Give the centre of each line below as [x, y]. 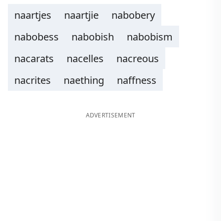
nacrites [33, 80]
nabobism [150, 37]
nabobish [93, 37]
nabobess [37, 37]
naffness [137, 80]
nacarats [34, 58]
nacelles [85, 58]
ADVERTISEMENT [110, 115]
